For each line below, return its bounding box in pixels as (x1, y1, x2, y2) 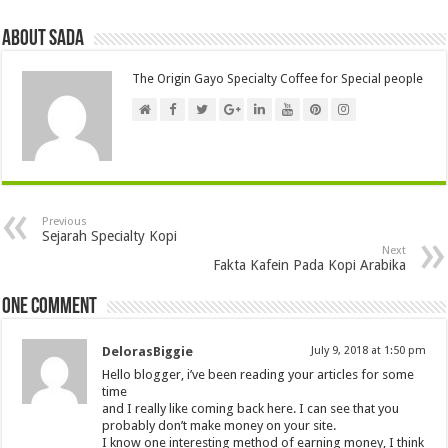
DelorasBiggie (102, 343, 194, 359)
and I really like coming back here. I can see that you (102, 400, 400, 416)
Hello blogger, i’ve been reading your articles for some (102, 366, 415, 382)
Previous (42, 214, 88, 228)
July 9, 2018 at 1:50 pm (310, 343, 426, 357)
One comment (2, 295, 98, 319)
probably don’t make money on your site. (102, 417, 337, 433)
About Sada (2, 27, 85, 51)
